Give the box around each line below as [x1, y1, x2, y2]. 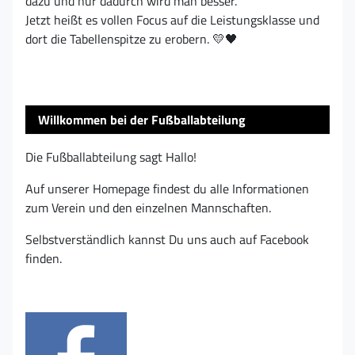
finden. [25, 249, 62, 269]
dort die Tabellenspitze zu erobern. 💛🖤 [25, 29, 238, 49]
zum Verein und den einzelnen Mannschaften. [25, 198, 271, 218]
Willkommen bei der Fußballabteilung [38, 110, 246, 130]
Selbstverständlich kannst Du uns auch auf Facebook [25, 230, 309, 250]
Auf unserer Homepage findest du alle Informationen [25, 179, 309, 199]
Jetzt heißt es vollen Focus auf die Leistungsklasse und [25, 10, 319, 30]
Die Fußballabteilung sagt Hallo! [25, 147, 197, 167]
